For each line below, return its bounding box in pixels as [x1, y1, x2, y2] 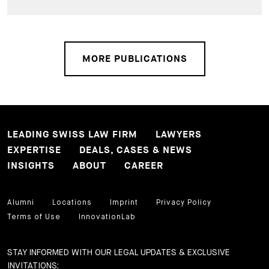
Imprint [110, 198, 138, 207]
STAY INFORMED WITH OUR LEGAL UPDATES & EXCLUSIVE [7, 247, 230, 257]
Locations [52, 198, 92, 207]
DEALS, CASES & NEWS [79, 145, 192, 156]
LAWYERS [156, 129, 202, 141]
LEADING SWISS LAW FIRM [7, 129, 138, 141]
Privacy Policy [156, 198, 211, 207]
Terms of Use [7, 213, 61, 221]
